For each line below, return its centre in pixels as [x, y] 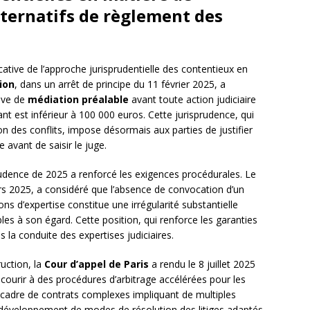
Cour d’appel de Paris [97, 264]
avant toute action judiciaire [192, 100]
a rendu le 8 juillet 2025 [202, 264]
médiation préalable [78, 100]
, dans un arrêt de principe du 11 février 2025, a [120, 84]
